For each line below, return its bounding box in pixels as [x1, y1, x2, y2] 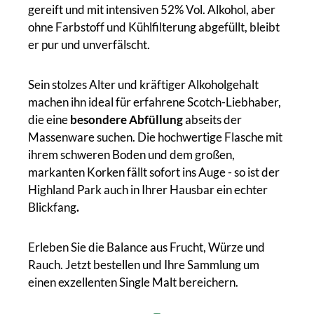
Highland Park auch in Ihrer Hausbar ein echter [28, 182, 268, 197]
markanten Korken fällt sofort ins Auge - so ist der [28, 164, 280, 179]
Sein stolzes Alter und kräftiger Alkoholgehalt [28, 76, 259, 92]
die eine [28, 111, 70, 127]
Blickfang [28, 199, 76, 214]
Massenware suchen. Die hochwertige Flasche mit [28, 129, 282, 144]
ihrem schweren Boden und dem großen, [28, 146, 235, 162]
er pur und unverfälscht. [28, 36, 150, 52]
